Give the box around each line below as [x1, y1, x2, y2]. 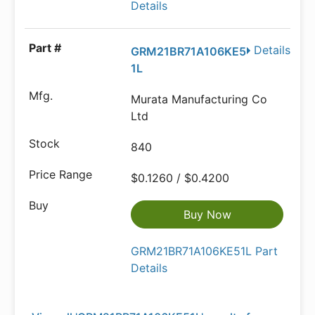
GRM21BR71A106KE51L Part [131, 244, 278, 258]
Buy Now [183, 207, 231, 221]
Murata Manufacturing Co [131, 92, 268, 106]
